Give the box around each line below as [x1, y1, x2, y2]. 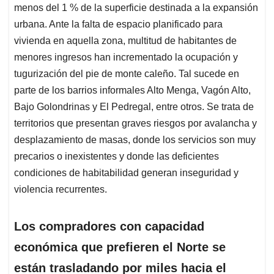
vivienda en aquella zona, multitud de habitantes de [14, 35, 237, 46]
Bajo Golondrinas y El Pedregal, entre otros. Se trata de [14, 102, 254, 113]
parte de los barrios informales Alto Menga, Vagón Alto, [14, 85, 251, 96]
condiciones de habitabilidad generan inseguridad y [14, 168, 239, 179]
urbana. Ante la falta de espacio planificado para [14, 19, 223, 30]
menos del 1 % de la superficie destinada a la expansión [14, 2, 258, 13]
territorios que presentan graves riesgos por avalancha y [14, 118, 257, 129]
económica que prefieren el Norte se [14, 240, 226, 254]
